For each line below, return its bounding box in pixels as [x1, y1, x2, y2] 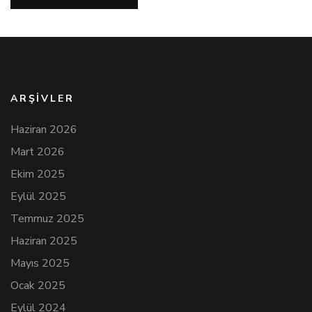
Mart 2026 [10, 144, 65, 160]
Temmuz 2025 [10, 211, 84, 227]
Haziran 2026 [10, 122, 77, 138]
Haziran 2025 [10, 233, 77, 249]
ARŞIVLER [10, 92, 75, 106]
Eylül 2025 [10, 189, 66, 205]
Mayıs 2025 [10, 256, 70, 272]
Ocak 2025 [10, 278, 65, 294]
